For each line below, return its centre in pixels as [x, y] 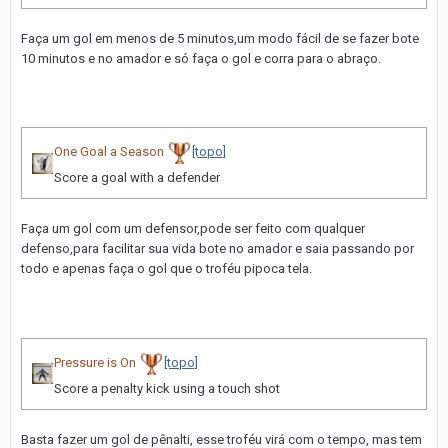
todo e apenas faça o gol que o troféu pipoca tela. [166, 269]
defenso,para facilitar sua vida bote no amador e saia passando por [217, 249]
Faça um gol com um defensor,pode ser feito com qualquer [193, 229]
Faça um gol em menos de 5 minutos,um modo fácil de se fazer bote [220, 39]
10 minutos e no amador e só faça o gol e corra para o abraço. [201, 59]
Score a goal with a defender [137, 178]
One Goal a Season [109, 152]
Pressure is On [95, 362]
